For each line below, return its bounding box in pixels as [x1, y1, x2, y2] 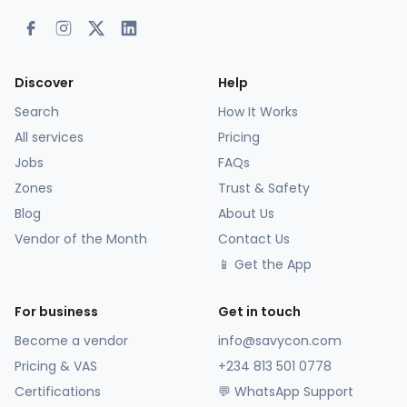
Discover [15, 74, 74, 92]
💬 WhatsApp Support [218, 382, 353, 401]
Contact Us [218, 230, 290, 248]
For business [15, 303, 98, 321]
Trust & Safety [218, 179, 310, 197]
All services [15, 128, 84, 146]
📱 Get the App [218, 255, 312, 273]
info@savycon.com [218, 332, 342, 350]
